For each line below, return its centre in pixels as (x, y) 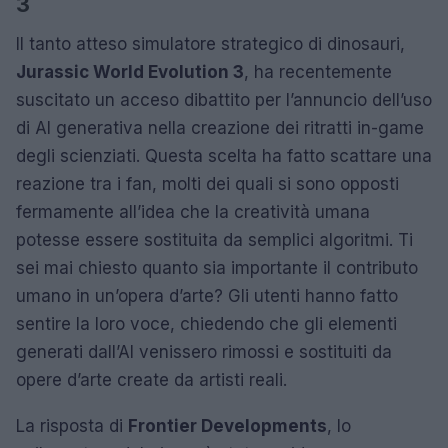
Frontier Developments (227, 425)
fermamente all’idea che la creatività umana (193, 211)
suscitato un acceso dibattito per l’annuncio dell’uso (224, 99)
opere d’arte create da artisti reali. (151, 379)
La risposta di (72, 425)
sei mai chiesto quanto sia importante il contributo (217, 267)
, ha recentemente (318, 71)
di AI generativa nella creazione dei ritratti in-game (220, 127)
